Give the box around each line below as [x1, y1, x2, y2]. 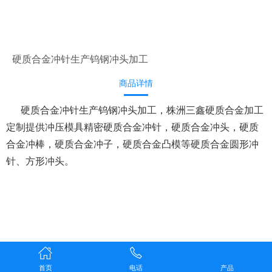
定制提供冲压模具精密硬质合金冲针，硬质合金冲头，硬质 [6, 122, 259, 132]
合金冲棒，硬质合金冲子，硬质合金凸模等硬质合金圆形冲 [6, 139, 259, 149]
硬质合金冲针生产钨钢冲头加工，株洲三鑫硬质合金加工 [6, 105, 263, 115]
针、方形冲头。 [6, 156, 74, 166]
